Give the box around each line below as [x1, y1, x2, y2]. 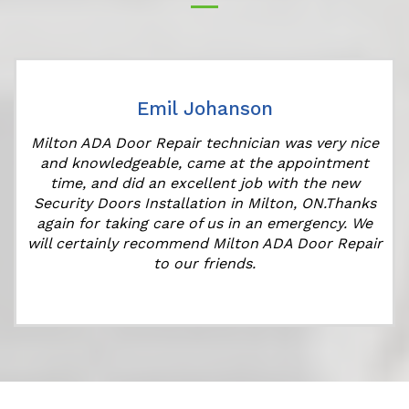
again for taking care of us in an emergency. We [37, 214, 372, 232]
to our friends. [153, 254, 256, 272]
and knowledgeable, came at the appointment [40, 153, 369, 172]
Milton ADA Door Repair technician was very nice [30, 133, 379, 152]
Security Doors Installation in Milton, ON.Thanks [33, 194, 376, 212]
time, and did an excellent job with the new [49, 173, 360, 192]
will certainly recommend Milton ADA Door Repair [26, 234, 383, 252]
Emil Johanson [136, 96, 273, 120]
